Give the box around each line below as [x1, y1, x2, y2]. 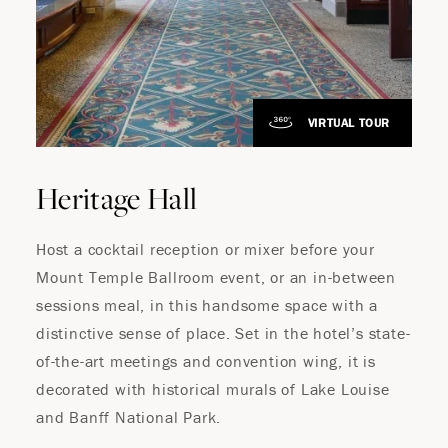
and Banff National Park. [36, 407, 222, 427]
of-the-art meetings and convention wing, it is [36, 351, 376, 371]
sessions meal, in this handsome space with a [36, 295, 379, 315]
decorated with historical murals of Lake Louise [36, 379, 390, 399]
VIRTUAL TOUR [307, 115, 390, 130]
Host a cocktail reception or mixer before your [36, 239, 375, 259]
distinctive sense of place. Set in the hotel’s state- [36, 323, 411, 343]
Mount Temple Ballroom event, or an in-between [36, 267, 396, 287]
